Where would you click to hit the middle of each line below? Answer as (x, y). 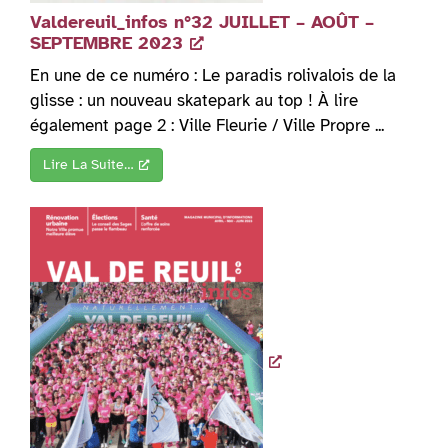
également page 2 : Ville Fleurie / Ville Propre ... (207, 126)
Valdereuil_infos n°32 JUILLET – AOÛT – (202, 22)
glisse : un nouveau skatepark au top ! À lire (194, 101)
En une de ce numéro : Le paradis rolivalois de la (213, 76)
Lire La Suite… (88, 165)
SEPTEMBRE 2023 (106, 43)
